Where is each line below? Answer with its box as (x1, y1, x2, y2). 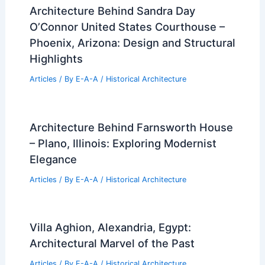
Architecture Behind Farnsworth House (29, 120, 233, 134)
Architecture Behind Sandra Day (29, 4, 195, 17)
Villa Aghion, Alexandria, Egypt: (29, 221, 191, 234)
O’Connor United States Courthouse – (29, 20, 225, 33)
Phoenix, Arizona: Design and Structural (29, 35, 235, 49)
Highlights (29, 51, 83, 65)
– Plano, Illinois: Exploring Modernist (29, 136, 216, 150)
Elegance (29, 152, 77, 166)
